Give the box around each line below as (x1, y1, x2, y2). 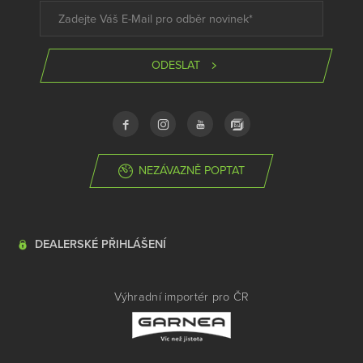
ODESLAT (152, 58, 201, 72)
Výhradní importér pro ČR (113, 289, 250, 304)
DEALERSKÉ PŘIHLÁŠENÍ (34, 237, 166, 252)
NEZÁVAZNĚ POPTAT (139, 164, 246, 178)
